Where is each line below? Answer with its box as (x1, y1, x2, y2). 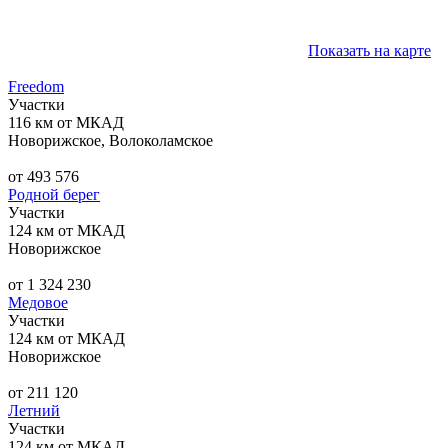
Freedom (8, 77, 64, 95)
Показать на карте (308, 41, 431, 59)
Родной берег (8, 185, 100, 203)
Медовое (8, 293, 68, 311)
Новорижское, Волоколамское (8, 131, 213, 149)
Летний (8, 401, 60, 419)
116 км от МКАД (8, 113, 124, 131)
